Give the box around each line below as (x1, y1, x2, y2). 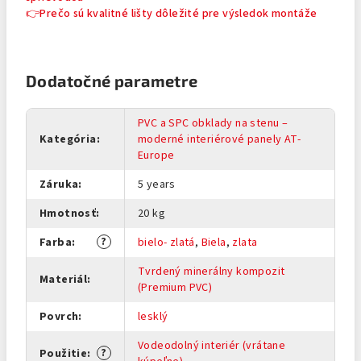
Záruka (39, 176, 79, 193)
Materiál (39, 272, 88, 288)
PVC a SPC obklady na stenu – (138, 115, 288, 131)
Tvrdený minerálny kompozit (138, 263, 285, 280)
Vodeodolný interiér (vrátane (138, 338, 286, 354)
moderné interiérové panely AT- (138, 131, 301, 147)
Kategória (39, 131, 97, 147)
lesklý (138, 309, 168, 325)
